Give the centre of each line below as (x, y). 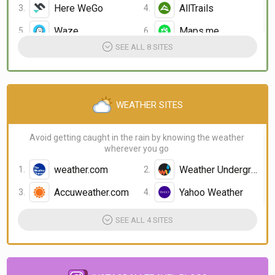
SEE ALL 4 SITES (144, 220)
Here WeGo (79, 8)
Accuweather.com (91, 192)
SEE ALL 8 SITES (144, 47)
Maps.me (199, 31)
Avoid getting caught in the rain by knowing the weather (137, 137)
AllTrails (196, 8)
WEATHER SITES (149, 105)
